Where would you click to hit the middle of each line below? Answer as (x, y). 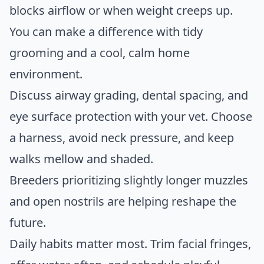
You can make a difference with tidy (106, 32)
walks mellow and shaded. (81, 159)
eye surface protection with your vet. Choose (131, 117)
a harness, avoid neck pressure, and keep (122, 138)
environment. (46, 74)
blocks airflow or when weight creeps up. (121, 11)
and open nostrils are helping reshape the (123, 202)
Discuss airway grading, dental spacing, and (129, 95)
